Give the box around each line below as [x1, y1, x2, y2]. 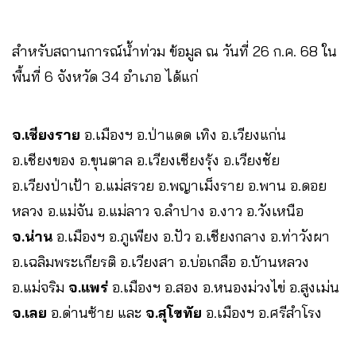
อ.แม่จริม [12, 278, 68, 297]
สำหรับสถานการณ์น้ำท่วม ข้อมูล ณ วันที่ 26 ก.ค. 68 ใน [12, 42, 337, 61]
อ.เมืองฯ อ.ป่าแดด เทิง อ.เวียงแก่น [80, 126, 286, 145]
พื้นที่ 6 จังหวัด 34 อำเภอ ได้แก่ [12, 68, 198, 87]
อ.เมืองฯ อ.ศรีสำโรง [202, 304, 322, 323]
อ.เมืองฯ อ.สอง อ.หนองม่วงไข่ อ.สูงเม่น [108, 278, 339, 297]
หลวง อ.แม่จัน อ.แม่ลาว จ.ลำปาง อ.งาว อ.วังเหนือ [12, 202, 304, 221]
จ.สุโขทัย [141, 304, 202, 323]
